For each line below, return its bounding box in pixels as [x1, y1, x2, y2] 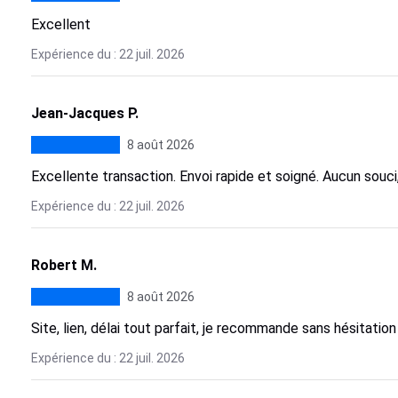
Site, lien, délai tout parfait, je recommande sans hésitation [30, 320, 396, 337]
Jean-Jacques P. [30, 105, 139, 122]
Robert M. [30, 257, 97, 274]
